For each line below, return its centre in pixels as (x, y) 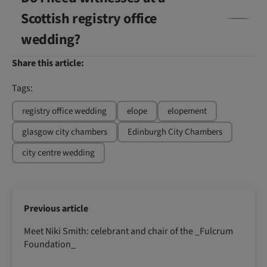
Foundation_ (50, 244)
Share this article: (48, 63)
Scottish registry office (89, 18)
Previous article (56, 208)
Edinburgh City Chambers (175, 132)
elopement (187, 111)
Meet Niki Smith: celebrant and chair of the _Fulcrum (128, 231)
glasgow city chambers (65, 132)
